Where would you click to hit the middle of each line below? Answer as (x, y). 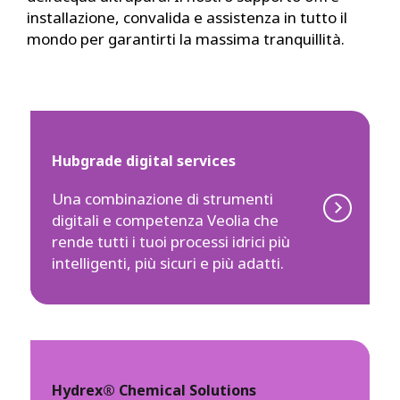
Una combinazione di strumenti (162, 199)
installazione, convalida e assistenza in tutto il (187, 17)
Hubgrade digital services (144, 161)
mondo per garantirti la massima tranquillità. (186, 39)
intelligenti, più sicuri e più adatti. (168, 263)
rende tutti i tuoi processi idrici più (171, 242)
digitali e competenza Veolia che (165, 220)
